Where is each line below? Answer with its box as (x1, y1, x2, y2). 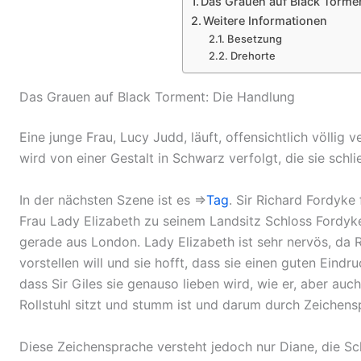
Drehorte (230, 49, 276, 63)
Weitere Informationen (203, 14, 328, 28)
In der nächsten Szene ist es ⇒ (19, 192, 206, 209)
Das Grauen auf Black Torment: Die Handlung (19, 89, 295, 106)
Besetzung (226, 32, 282, 46)
